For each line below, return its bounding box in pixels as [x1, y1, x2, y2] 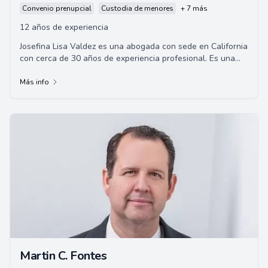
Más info [20, 77, 49, 87]
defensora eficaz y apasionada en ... [20, 65, 156, 76]
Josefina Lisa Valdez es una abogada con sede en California [20, 41, 248, 52]
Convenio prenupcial [22, 4, 92, 13]
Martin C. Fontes [20, 248, 106, 264]
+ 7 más [181, 4, 208, 13]
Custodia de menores [101, 4, 173, 13]
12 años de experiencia [20, 22, 108, 33]
